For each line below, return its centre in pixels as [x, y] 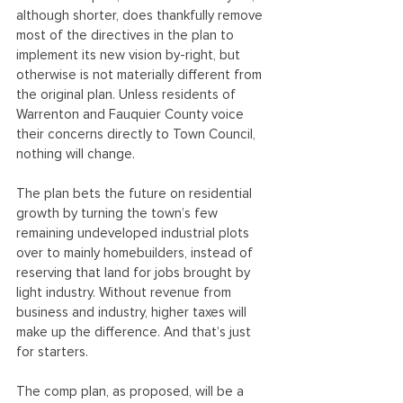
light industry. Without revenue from [125, 293]
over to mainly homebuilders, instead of [136, 253]
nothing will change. [76, 154]
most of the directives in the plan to [127, 36]
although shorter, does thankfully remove [141, 16]
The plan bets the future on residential [136, 194]
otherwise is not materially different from [141, 75]
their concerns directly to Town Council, [138, 134]
